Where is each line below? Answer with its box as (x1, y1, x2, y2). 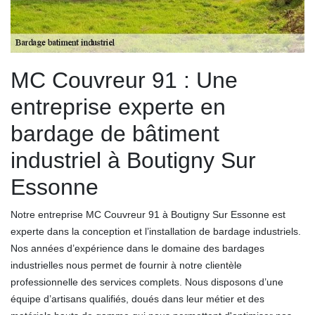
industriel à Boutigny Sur (11, 148, 256, 174)
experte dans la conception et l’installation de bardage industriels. (11, 226, 301, 238)
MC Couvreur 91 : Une (11, 67, 238, 94)
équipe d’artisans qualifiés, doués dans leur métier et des (11, 293, 264, 305)
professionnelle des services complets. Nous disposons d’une (11, 276, 283, 288)
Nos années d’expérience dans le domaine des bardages (11, 243, 264, 255)
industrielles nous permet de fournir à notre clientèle (11, 259, 242, 271)
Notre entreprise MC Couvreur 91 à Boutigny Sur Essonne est (11, 209, 285, 221)
